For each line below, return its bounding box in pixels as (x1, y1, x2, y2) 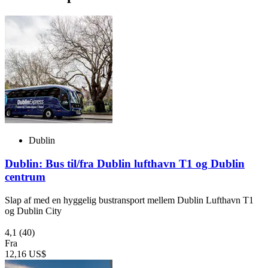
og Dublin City (5, 205, 62, 216)
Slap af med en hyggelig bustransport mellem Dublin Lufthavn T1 (5, 194, 254, 205)
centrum (5, 170, 45, 183)
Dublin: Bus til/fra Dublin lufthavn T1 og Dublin (5, 157, 245, 170)
